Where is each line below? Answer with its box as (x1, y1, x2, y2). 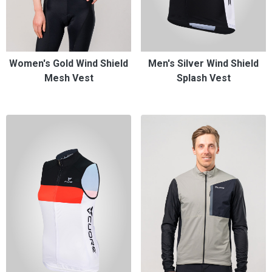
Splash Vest (176, 72, 231, 84)
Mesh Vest (44, 72, 93, 84)
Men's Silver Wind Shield (148, 58, 259, 69)
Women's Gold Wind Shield (9, 58, 128, 69)
